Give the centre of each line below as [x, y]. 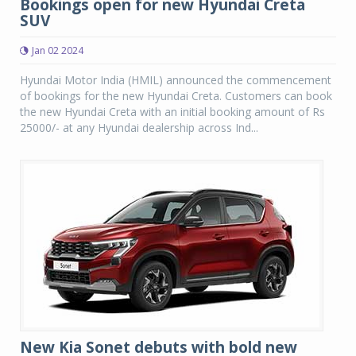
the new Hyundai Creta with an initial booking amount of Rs [172, 112]
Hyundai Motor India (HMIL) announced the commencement [176, 80]
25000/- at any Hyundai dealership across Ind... [139, 128]
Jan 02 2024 [58, 50]
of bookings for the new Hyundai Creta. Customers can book [176, 96]
